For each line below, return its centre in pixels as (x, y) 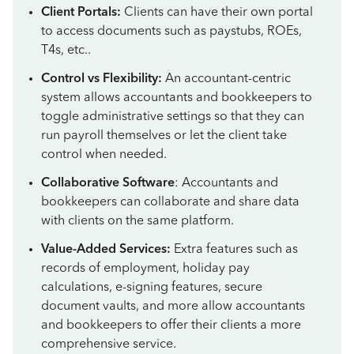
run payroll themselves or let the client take (164, 136)
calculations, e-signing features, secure (152, 288)
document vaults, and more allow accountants (173, 307)
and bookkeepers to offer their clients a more (171, 326)
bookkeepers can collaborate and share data (170, 202)
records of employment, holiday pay (145, 269)
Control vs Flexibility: (103, 79)
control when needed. (104, 155)
